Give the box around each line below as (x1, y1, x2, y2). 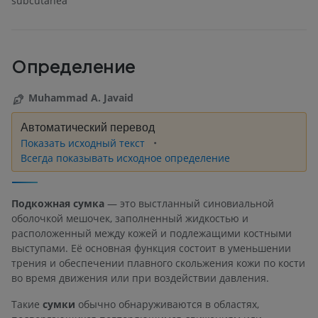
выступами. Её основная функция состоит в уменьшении (11, 241, 291, 256)
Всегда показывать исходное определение (21, 150, 230, 165)
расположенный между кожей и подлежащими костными (11, 226, 292, 241)
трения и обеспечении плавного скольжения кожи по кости (11, 256, 305, 270)
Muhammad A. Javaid (28, 91, 133, 105)
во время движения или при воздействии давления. (11, 271, 269, 285)
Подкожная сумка (11, 197, 104, 211)
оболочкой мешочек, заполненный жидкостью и (11, 212, 248, 226)
